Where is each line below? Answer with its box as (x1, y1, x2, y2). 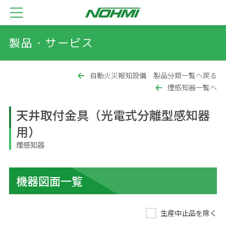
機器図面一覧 (16, 173, 83, 189)
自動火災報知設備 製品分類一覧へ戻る (90, 70, 217, 80)
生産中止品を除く (160, 208, 217, 218)
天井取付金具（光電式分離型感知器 (16, 106, 210, 124)
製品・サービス (9, 35, 94, 50)
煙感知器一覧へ (167, 82, 217, 92)
